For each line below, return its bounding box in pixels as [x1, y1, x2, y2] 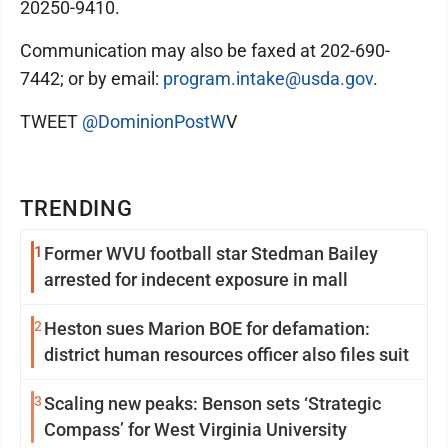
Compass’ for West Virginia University [44, 419, 347, 440]
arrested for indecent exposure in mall [44, 269, 348, 290]
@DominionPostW [82, 111, 226, 132]
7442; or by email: [20, 68, 163, 89]
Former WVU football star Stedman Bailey [44, 243, 378, 264]
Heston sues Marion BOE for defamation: [44, 318, 370, 339]
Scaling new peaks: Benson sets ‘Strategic [44, 393, 381, 414]
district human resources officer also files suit [44, 344, 409, 365]
